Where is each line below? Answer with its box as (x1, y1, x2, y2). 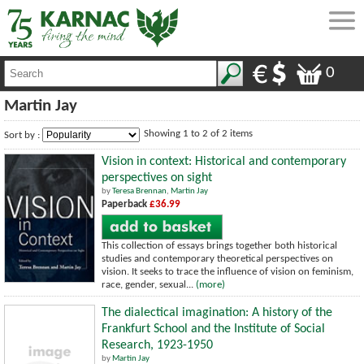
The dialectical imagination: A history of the (102, 305, 332, 319)
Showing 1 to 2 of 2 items (144, 128, 253, 139)
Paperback (102, 198, 149, 210)
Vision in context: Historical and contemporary (102, 154, 346, 168)
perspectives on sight (102, 171, 212, 184)
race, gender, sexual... (102, 279, 196, 290)
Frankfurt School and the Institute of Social (102, 322, 325, 336)
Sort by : (4, 129, 42, 141)
